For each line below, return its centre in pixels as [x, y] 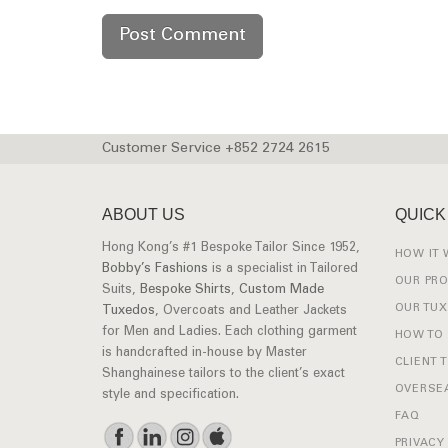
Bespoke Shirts [185, 290]
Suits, [121, 290]
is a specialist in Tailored [283, 269]
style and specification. [170, 395]
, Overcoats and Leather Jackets [251, 311]
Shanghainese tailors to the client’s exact [223, 374]
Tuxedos [128, 311]
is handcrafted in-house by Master [204, 353]
